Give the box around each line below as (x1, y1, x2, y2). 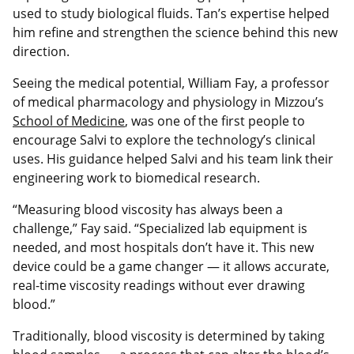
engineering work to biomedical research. (13, 168, 260, 186)
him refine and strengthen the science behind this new (13, 23, 337, 41)
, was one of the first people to (125, 111, 305, 130)
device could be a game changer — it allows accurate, (13, 257, 330, 275)
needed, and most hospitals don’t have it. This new (13, 238, 314, 256)
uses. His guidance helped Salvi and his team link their (13, 149, 333, 168)
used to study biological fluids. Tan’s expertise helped (13, 4, 330, 22)
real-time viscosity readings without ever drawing (13, 276, 305, 294)
